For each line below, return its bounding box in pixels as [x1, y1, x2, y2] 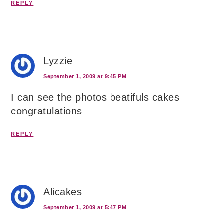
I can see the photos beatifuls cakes [11, 92, 180, 103]
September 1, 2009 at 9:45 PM [43, 73, 127, 79]
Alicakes [43, 186, 82, 197]
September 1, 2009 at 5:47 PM [43, 204, 127, 210]
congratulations [11, 106, 82, 116]
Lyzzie [43, 55, 73, 66]
